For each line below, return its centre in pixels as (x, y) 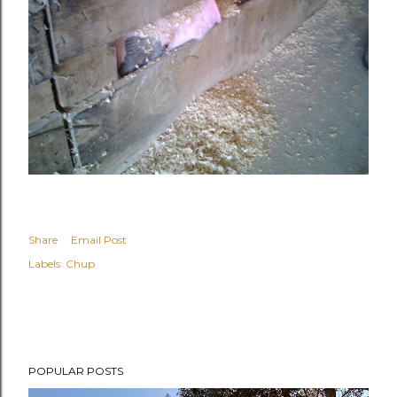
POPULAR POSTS (76, 371)
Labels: (46, 264)
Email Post (99, 240)
